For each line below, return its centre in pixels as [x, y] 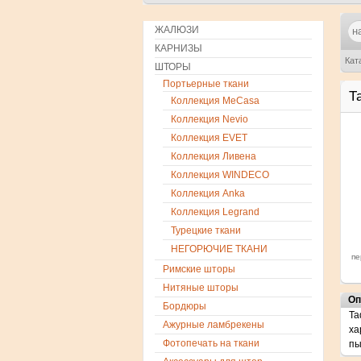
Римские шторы [199, 269]
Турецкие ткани [206, 230]
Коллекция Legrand [215, 212]
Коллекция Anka [208, 193]
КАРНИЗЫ [178, 48]
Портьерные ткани [206, 84]
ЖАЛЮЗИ [177, 30]
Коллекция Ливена [214, 156]
